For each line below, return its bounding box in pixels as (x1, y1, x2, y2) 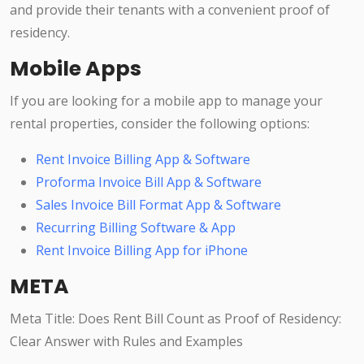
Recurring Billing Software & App (36, 219, 236, 237)
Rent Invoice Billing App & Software (36, 150, 250, 169)
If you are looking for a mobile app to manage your (10, 92, 323, 110)
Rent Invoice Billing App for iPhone (36, 241, 248, 260)
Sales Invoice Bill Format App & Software (36, 196, 281, 214)
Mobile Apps (10, 54, 141, 84)
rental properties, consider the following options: (10, 115, 310, 133)
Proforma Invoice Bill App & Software (36, 173, 262, 192)
